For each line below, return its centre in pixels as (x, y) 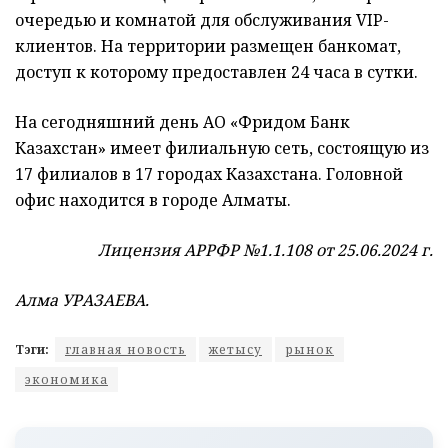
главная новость (125, 350)
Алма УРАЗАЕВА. (82, 300)
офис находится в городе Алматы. (153, 200)
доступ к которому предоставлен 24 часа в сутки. (216, 72)
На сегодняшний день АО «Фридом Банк (182, 122)
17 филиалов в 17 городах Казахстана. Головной (209, 174)
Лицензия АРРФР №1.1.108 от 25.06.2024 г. (265, 250)
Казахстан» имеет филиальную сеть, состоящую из (222, 148)
